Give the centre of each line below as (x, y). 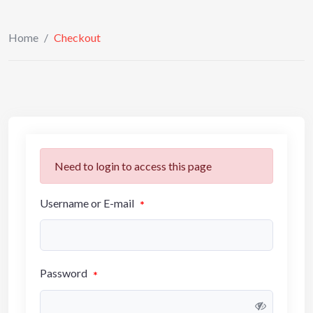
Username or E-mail (88, 203)
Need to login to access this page (133, 166)
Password (65, 273)
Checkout (77, 37)
